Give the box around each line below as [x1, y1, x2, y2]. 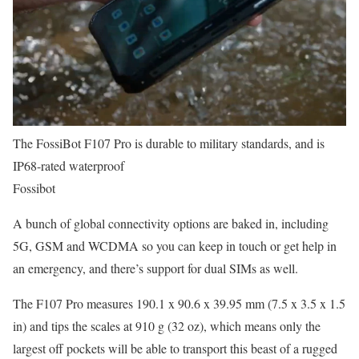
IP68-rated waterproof [13, 156, 124, 174]
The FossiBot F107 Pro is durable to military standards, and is [13, 134, 325, 151]
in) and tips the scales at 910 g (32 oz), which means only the [13, 317, 321, 334]
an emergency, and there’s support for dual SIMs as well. [13, 259, 298, 276]
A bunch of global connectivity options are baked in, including [13, 214, 329, 232]
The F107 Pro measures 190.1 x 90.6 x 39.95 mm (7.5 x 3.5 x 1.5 [13, 294, 345, 312]
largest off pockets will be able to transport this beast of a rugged [13, 339, 337, 357]
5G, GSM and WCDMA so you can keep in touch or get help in [13, 236, 337, 254]
